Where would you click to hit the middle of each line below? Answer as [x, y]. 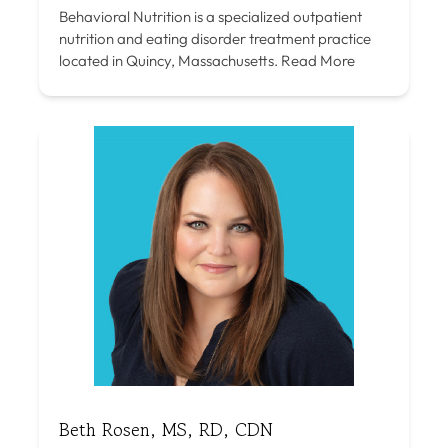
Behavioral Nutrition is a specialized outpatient [210, 16]
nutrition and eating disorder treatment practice [215, 38]
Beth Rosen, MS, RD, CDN [166, 428]
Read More [316, 60]
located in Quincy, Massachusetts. [168, 60]
